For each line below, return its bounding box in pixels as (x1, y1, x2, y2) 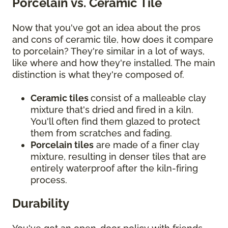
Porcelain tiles (31, 139, 94, 151)
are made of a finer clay (94, 139, 199, 151)
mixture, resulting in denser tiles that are (31, 151, 206, 162)
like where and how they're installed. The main (12, 58, 215, 69)
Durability (12, 196, 72, 211)
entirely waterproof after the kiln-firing (31, 163, 198, 174)
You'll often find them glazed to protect (31, 116, 200, 127)
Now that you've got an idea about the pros (12, 22, 201, 34)
